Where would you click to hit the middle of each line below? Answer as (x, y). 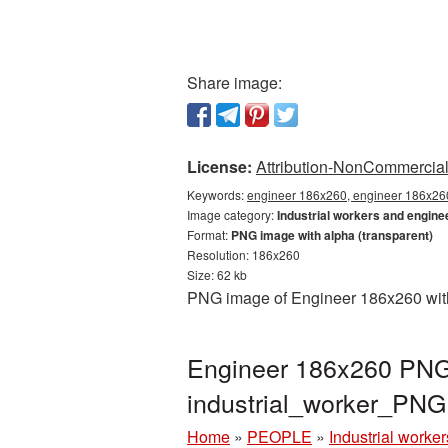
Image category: (232, 214)
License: (219, 166)
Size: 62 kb (217, 274)
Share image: (234, 82)
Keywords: (217, 194)
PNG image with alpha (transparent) (332, 235)
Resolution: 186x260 (243, 254)
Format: (209, 234)
